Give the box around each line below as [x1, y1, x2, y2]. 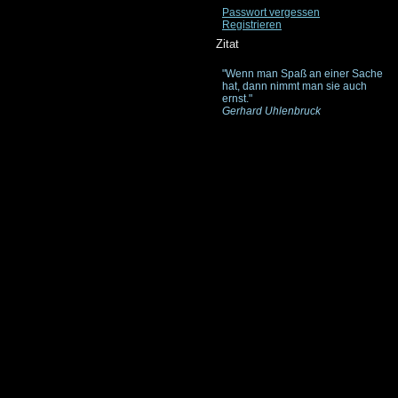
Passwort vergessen [222, 6, 320, 19]
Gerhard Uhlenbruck [222, 105, 321, 117]
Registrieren [222, 19, 282, 31]
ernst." [222, 92, 252, 105]
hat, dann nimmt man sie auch [222, 80, 367, 92]
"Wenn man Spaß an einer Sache [222, 68, 383, 80]
